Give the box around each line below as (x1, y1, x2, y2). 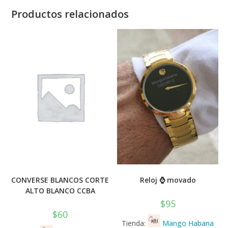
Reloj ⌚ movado (139, 175, 196, 185)
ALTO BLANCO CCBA (25, 185, 95, 195)
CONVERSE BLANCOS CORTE (11, 175, 109, 185)
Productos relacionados (11, 7, 129, 21)
